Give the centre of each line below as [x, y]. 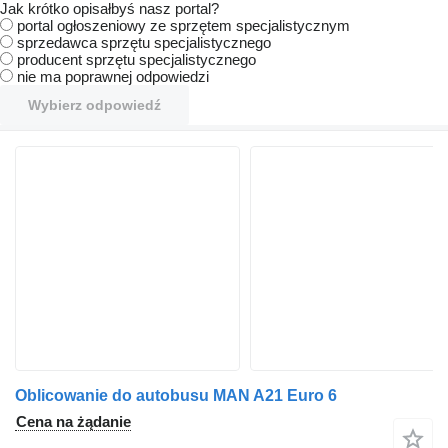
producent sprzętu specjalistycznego [136, 59]
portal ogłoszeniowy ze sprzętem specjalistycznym [183, 25]
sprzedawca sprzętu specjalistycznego [144, 42]
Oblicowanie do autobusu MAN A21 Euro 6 [176, 395]
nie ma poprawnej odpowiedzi [113, 76]
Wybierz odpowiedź [94, 105]
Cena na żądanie [73, 421]
